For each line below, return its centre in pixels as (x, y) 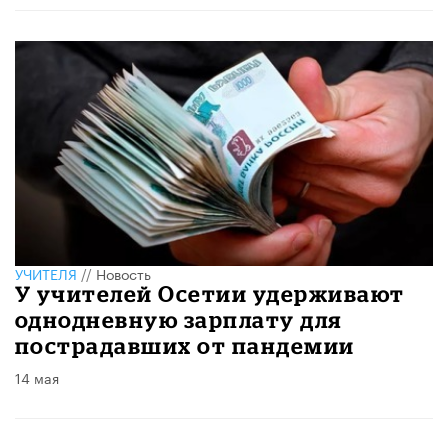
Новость (123, 273)
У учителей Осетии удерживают (210, 294)
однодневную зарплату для (178, 320)
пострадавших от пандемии (185, 346)
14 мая (37, 377)
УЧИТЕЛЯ (46, 273)
